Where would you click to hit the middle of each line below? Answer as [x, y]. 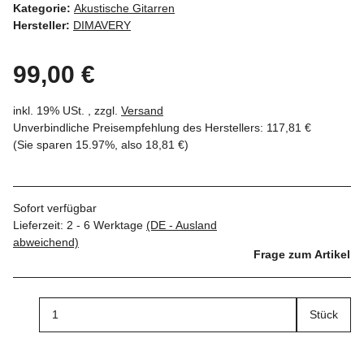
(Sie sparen [44, 144]
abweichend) [46, 242]
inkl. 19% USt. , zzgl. [67, 110]
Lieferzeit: [40, 225]
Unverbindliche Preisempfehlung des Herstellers [136, 127]
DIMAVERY [102, 25]
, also [130, 144]
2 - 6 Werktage [106, 225]
